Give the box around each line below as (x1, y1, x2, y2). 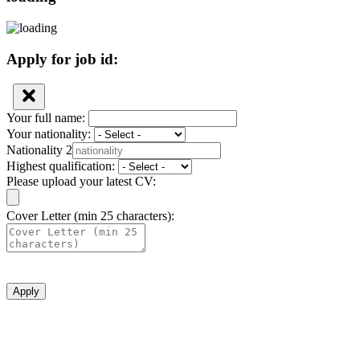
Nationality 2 (6, 142, 72, 157)
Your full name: (6, 110, 88, 125)
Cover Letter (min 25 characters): (6, 208, 174, 223)
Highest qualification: (6, 158, 118, 173)
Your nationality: (6, 126, 94, 141)
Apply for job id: (6, 50, 118, 67)
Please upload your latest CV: (6, 174, 156, 188)
